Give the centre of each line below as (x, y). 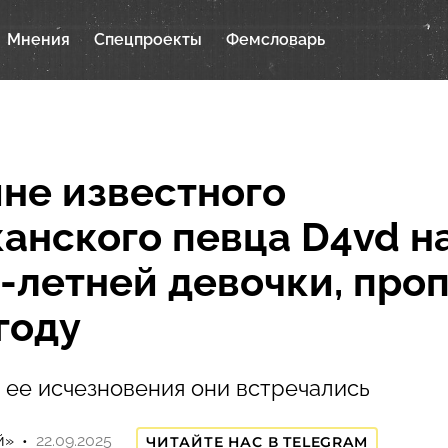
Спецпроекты (148, 39)
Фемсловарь (275, 39)
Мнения (38, 39)
